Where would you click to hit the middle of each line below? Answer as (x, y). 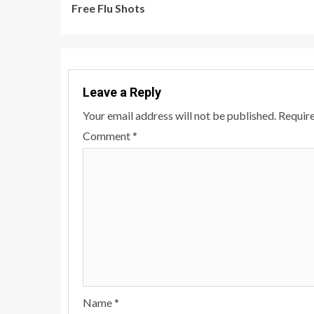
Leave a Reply (122, 92)
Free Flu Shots (108, 8)
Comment (108, 136)
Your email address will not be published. (179, 115)
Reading (110, 23)
